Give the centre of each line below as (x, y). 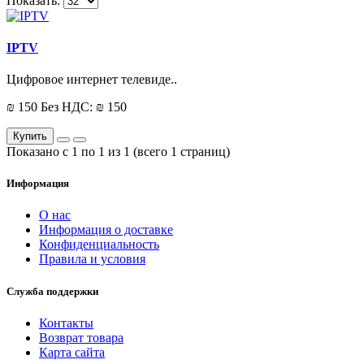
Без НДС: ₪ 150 (84, 107)
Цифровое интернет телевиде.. (92, 80)
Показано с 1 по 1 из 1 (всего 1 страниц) (118, 152)
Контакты (66, 323)
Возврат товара (81, 337)
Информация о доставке (106, 230)
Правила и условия (92, 259)
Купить (30, 136)
